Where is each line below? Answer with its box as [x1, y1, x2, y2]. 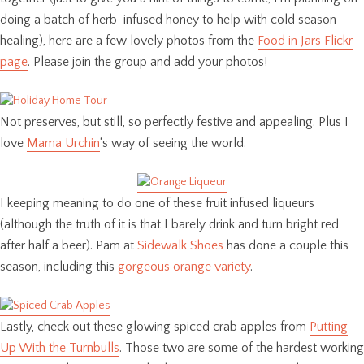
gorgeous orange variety [118, 258, 250, 274]
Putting [310, 318, 348, 334]
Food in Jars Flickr [258, 32, 353, 48]
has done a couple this [223, 237, 349, 253]
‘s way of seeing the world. [100, 135, 246, 150]
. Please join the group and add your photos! [28, 54, 267, 69]
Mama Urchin [27, 135, 100, 150]
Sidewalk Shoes [137, 237, 223, 253]
